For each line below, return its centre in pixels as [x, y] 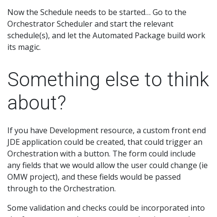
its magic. [24, 47]
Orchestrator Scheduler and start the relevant [90, 24]
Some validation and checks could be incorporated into [106, 208]
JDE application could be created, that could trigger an [105, 142]
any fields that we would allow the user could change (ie [108, 165]
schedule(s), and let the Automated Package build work [106, 36]
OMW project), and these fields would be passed [94, 177]
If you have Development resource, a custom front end [107, 131]
